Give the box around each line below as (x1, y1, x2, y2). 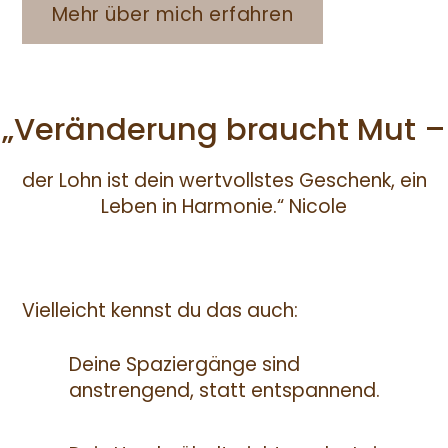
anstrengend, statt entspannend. (68, 377, 380, 405)
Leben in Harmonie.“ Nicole (101, 193, 347, 221)
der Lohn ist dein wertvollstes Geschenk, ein (21, 167, 427, 195)
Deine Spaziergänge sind (68, 351, 300, 379)
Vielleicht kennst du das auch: (21, 297, 298, 325)
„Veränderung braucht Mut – (2, 107, 446, 151)
